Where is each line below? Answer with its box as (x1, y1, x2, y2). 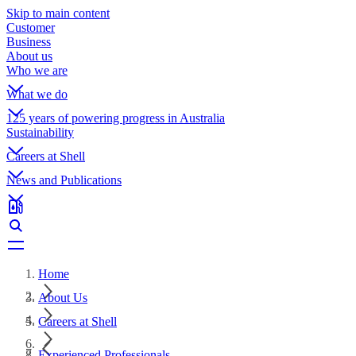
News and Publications (6, 173, 122, 187)
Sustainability (6, 126, 74, 139)
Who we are (6, 64, 68, 77)
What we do (6, 87, 68, 101)
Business (6, 35, 51, 48)
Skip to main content (6, 6, 110, 20)
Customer (6, 21, 55, 34)
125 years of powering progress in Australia (6, 111, 225, 125)
